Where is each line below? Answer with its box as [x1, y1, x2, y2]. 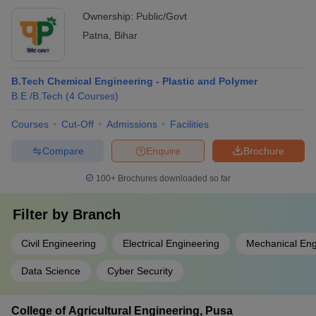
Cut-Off [61, 119, 94, 130]
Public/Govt [136, 11, 187, 22]
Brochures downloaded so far [116, 174, 231, 183]
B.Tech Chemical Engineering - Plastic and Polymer [11, 75, 257, 87]
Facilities [170, 119, 209, 130]
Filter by [13, 207, 73, 222]
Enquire [146, 145, 181, 157]
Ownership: [83, 11, 136, 22]
